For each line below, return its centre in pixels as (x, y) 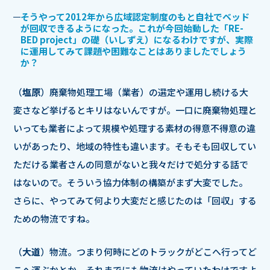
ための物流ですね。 (54, 218)
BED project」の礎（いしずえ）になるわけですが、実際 (137, 39)
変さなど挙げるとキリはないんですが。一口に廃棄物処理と (135, 110)
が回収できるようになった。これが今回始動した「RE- (132, 28)
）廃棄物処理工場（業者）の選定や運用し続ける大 (144, 92)
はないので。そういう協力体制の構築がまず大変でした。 (130, 182)
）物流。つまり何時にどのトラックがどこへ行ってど (149, 251)
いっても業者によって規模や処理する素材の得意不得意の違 (134, 128)
